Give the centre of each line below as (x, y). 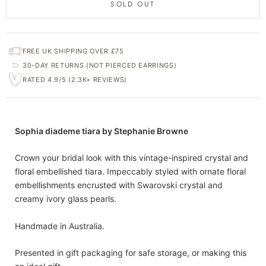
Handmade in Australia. (60, 226)
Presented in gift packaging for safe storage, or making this (131, 253)
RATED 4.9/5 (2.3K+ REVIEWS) (75, 80)
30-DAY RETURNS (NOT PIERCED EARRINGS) (100, 65)
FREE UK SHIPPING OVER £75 (73, 51)
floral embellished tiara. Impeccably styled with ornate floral (130, 172)
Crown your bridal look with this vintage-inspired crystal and (132, 158)
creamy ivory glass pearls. (66, 199)
